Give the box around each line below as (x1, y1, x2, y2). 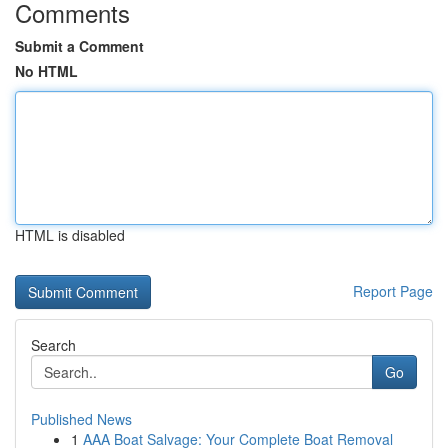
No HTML (15, 61, 78, 81)
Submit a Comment (15, 36, 144, 56)
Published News (31, 409, 132, 429)
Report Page (353, 281, 433, 301)
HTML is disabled (15, 225, 125, 245)
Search (31, 335, 76, 355)
